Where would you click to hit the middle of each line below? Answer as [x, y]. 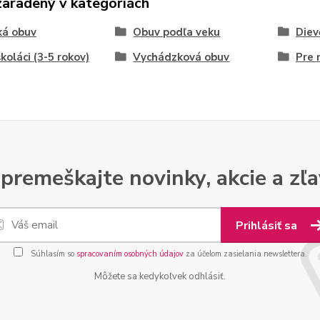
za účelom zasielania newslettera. [245, 254]
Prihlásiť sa [268, 226]
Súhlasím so [52, 254]
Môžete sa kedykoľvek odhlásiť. [160, 276]
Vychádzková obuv [181, 57]
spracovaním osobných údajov [130, 254]
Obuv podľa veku [177, 32]
